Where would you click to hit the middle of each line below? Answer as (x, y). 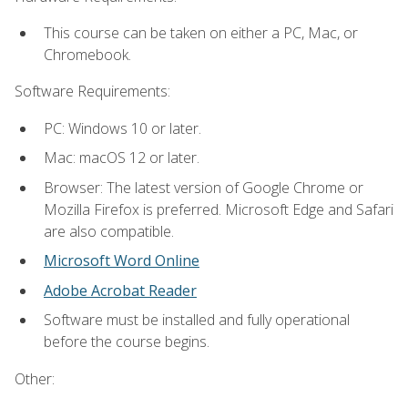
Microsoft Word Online (122, 261)
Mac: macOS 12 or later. (122, 158)
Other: (35, 378)
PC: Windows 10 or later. (122, 128)
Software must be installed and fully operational (197, 320)
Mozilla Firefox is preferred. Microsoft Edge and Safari (219, 209)
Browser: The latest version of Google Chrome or (204, 187)
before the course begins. (127, 342)
